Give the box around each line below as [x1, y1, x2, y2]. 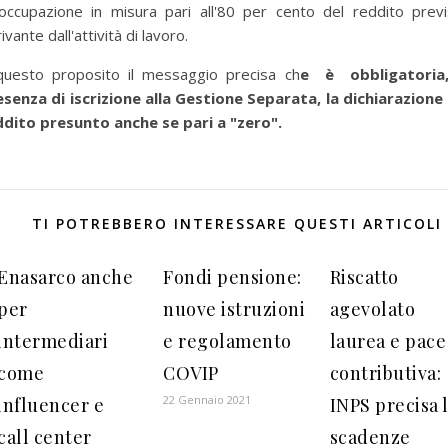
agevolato [329, 297, 416, 321]
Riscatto [329, 265, 399, 289]
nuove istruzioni [163, 297, 306, 321]
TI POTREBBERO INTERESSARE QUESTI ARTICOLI [31, 214, 442, 233]
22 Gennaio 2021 [163, 392, 252, 407]
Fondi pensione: [163, 265, 302, 289]
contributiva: [329, 361, 442, 385]
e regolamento [163, 329, 292, 353]
